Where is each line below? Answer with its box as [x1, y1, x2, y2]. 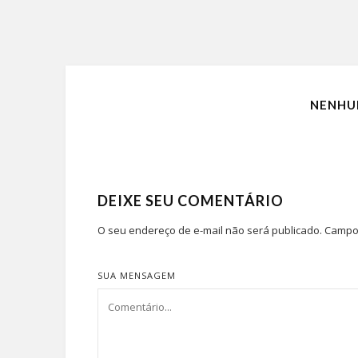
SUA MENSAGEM [97, 269, 176, 281]
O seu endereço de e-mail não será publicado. [97, 223, 322, 237]
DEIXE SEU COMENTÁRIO [97, 192, 284, 209]
